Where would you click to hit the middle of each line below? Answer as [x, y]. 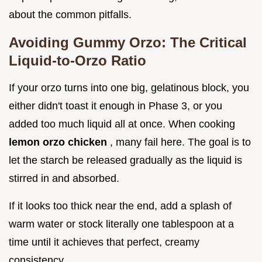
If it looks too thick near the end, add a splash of [120, 206]
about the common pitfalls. [70, 15]
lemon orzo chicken [59, 142]
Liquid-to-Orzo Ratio [77, 61]
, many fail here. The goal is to [180, 142]
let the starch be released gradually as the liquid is [125, 161]
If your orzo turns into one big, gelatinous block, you [129, 88]
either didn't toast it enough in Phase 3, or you [116, 106]
